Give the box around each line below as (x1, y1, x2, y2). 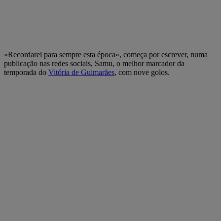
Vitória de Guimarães (48, 68, 114, 76)
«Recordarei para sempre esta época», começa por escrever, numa (4, 50, 208, 59)
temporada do (4, 68, 48, 76)
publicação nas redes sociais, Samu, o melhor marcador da (4, 59, 184, 68)
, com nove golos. (114, 68, 170, 76)
